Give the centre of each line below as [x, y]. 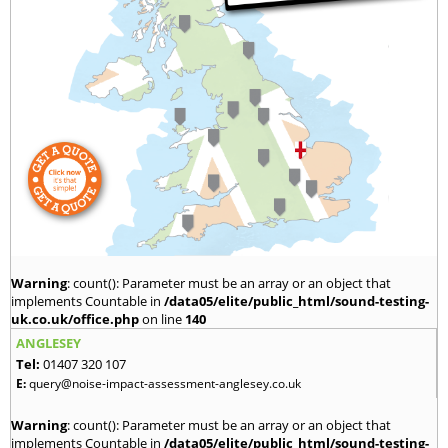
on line [162, 318]
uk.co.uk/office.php [75, 318]
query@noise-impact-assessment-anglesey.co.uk [165, 383]
